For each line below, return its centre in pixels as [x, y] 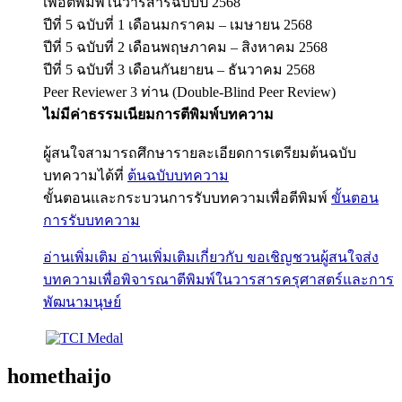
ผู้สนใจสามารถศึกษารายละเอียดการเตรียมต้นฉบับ [200, 153]
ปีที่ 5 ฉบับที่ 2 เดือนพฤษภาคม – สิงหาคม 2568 [185, 47]
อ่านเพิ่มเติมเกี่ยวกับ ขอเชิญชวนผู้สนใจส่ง [250, 257]
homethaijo [59, 376]
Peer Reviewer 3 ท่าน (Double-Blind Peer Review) [189, 92]
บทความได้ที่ [85, 175]
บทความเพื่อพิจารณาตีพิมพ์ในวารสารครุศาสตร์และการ [218, 279]
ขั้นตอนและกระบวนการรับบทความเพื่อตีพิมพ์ [187, 197]
